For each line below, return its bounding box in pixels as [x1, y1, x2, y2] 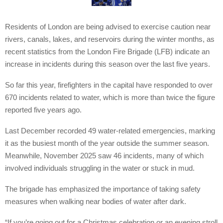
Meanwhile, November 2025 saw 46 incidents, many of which [5, 151, 204, 160]
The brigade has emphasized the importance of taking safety [5, 184, 201, 193]
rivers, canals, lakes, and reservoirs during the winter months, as [5, 34, 215, 43]
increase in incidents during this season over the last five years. [5, 59, 210, 68]
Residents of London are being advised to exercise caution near [5, 22, 211, 31]
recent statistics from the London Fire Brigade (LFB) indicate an [5, 47, 210, 56]
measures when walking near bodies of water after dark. [5, 197, 186, 206]
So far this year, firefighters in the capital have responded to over [5, 80, 213, 89]
